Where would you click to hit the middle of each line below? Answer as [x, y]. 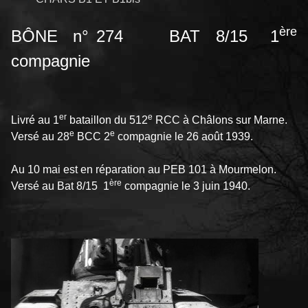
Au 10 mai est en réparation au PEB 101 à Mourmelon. [144, 170]
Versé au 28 [40, 137]
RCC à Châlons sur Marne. [220, 120]
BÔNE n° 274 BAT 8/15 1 [145, 36]
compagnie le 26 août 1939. [184, 137]
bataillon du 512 [107, 120]
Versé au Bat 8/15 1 [60, 186]
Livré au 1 [35, 120]
